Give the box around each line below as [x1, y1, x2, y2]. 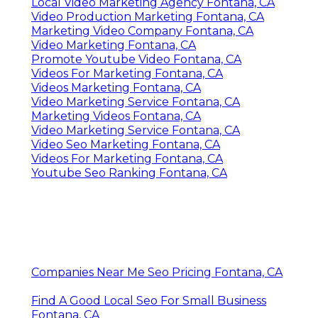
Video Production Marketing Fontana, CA [31, 9, 264, 23]
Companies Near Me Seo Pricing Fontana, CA [31, 265, 283, 279]
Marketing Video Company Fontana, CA [31, 23, 253, 38]
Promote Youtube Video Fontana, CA [31, 52, 241, 66]
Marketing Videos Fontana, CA [31, 109, 201, 123]
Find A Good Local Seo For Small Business [31, 293, 266, 307]
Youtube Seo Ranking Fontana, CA [31, 165, 227, 180]
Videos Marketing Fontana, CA [31, 80, 201, 94]
